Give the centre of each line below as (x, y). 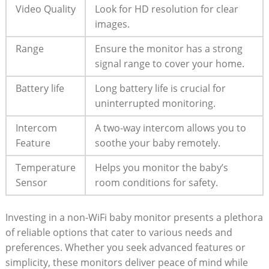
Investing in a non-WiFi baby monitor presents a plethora (134, 217)
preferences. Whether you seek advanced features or (125, 247)
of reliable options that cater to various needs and (119, 232)
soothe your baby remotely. (157, 143)
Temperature (45, 167)
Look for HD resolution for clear (166, 9)
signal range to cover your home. (169, 63)
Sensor (31, 182)
